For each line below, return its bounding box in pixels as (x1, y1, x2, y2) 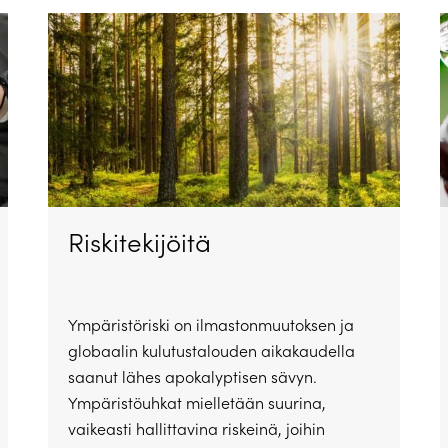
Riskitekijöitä (67, 224, 211, 260)
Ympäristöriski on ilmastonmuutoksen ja (67, 314, 354, 336)
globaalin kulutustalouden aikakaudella (67, 340, 355, 362)
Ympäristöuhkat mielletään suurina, (67, 392, 326, 414)
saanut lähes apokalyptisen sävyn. (67, 366, 317, 388)
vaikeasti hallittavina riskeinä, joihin (67, 418, 325, 440)
